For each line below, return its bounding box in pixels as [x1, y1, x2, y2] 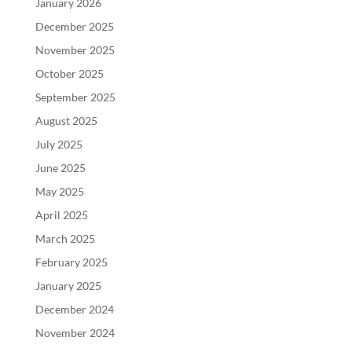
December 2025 [35, 20, 114, 33]
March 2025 [35, 232, 95, 245]
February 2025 [35, 255, 108, 269]
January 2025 [35, 279, 101, 292]
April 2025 [35, 208, 88, 222]
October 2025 [35, 67, 104, 80]
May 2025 [35, 185, 84, 198]
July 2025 [35, 137, 82, 151]
